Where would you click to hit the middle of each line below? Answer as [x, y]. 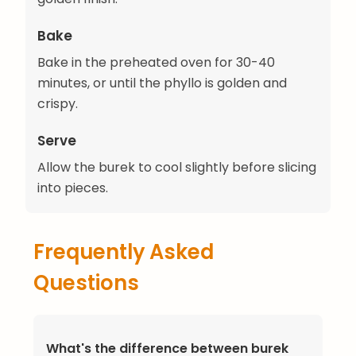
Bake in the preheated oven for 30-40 [156, 63]
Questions [86, 283]
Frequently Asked [124, 252]
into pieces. [73, 188]
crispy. [58, 104]
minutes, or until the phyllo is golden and [162, 83]
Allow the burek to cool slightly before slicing [177, 168]
